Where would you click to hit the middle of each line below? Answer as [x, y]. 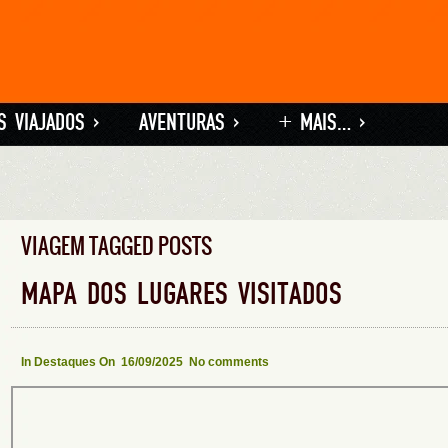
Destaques [65, 362]
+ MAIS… [315, 122]
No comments [229, 362]
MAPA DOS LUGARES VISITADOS [181, 294]
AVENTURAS [182, 122]
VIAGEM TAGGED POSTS [116, 246]
